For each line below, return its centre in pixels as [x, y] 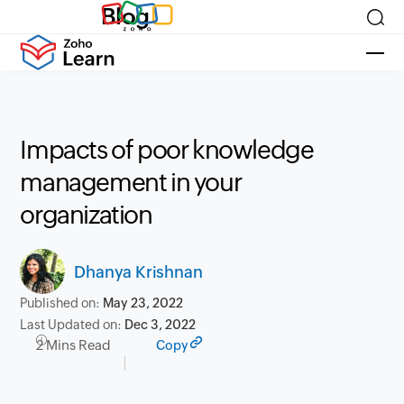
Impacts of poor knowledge [167, 150]
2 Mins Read [74, 345]
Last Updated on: [73, 325]
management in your [131, 182]
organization [86, 215]
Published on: [62, 303]
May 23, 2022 [143, 303]
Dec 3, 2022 [161, 325]
